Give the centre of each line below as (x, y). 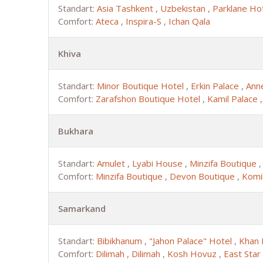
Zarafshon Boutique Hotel (149, 98)
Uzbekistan (184, 8)
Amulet (112, 163)
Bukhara (76, 131)
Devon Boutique (203, 176)
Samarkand (82, 208)
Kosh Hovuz (193, 253)
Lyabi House (159, 163)
